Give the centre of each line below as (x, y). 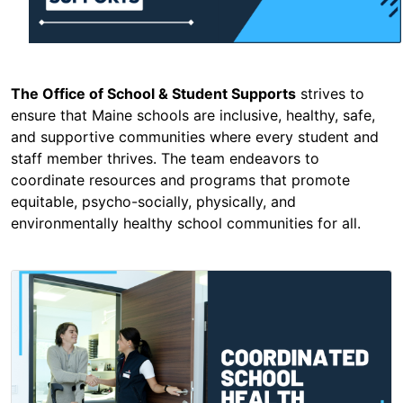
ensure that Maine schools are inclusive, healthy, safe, (193, 116)
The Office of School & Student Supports (153, 94)
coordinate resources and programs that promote (180, 180)
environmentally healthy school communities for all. (186, 224)
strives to (330, 94)
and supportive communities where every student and (195, 137)
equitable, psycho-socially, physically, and (153, 202)
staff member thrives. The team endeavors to (165, 159)
